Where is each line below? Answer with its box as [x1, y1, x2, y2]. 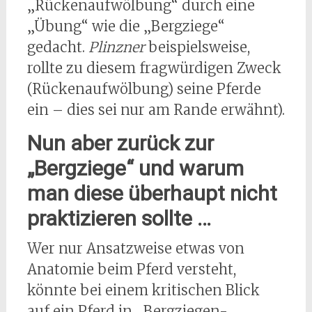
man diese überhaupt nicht [26, 181, 277, 206]
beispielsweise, [144, 38, 250, 56]
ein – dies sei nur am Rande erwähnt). [26, 101, 285, 119]
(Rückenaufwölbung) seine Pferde [26, 80, 261, 98]
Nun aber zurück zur [26, 131, 214, 156]
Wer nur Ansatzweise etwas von [26, 240, 244, 258]
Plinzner [88, 38, 145, 56]
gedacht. [26, 38, 88, 56]
